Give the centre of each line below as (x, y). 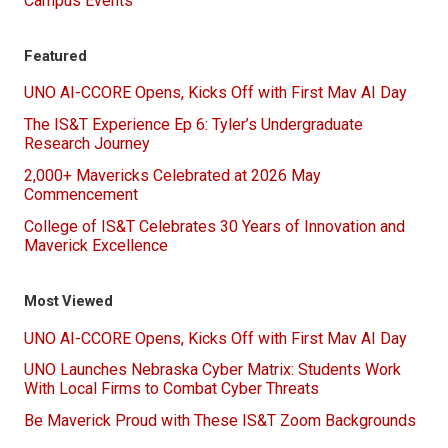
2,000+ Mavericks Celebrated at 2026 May (172, 175)
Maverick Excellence (96, 245)
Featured (55, 56)
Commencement (81, 194)
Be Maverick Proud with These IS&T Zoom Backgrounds (220, 421)
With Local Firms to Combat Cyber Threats (171, 389)
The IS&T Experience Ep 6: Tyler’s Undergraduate (193, 125)
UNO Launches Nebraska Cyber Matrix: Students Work (212, 370)
